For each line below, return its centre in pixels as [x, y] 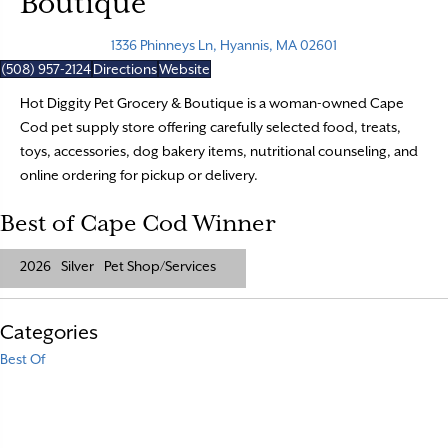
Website [184, 69]
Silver [77, 266]
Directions [125, 69]
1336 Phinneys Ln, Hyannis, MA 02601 [224, 45]
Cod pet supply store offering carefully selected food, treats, [210, 127]
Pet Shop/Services [160, 266]
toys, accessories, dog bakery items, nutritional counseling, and [219, 151]
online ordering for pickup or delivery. [139, 175]
